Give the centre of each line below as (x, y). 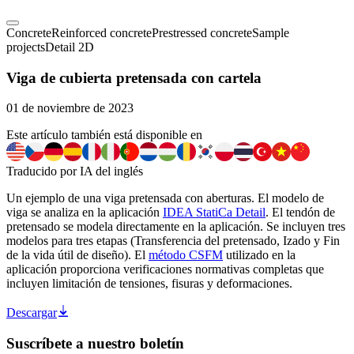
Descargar (32, 313)
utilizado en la (259, 255)
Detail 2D (70, 47)
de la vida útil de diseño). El (77, 255)
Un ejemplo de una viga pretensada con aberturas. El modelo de (165, 198)
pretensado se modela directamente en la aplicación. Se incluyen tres (176, 227)
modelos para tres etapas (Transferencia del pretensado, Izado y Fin (173, 241)
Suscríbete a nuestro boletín (95, 344)
